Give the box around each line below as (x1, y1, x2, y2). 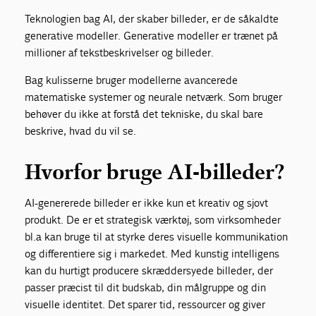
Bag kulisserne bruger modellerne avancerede (25, 73, 238, 87)
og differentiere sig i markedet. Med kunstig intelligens (25, 247, 280, 261)
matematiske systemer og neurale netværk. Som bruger (25, 90, 283, 104)
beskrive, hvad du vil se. (25, 124, 137, 138)
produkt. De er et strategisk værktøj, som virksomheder (25, 213, 281, 227)
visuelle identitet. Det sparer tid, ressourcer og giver (25, 298, 266, 312)
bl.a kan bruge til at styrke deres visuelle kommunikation (25, 230, 288, 244)
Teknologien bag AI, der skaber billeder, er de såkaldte (25, 12, 279, 26)
